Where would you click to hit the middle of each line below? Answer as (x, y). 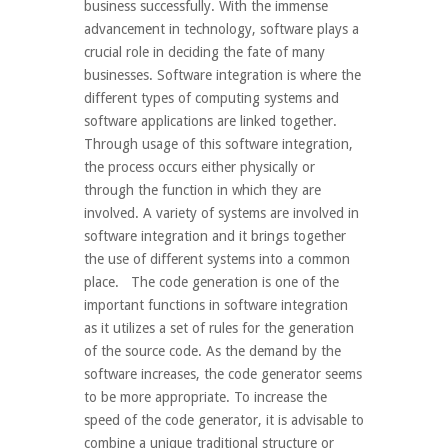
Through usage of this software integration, (218, 144)
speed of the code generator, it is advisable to (224, 420)
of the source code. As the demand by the (212, 351)
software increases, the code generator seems (223, 374)
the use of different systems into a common (217, 259)
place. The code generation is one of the (211, 282)
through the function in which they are (202, 190)
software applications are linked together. (210, 121)
